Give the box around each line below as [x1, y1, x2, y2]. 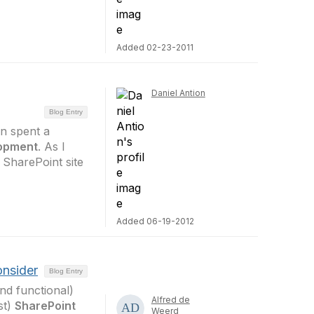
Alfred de [151, 294, 190, 305]
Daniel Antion [151, 88, 205, 98]
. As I [38, 139, 65, 153]
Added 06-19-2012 [116, 216, 194, 226]
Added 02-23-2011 [116, 42, 193, 53]
